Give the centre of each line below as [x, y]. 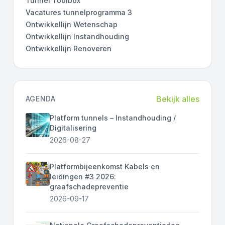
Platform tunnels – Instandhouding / [113, 118]
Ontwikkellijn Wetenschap [71, 24]
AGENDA [40, 98]
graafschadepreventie [89, 186]
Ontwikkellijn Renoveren [68, 48]
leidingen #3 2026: [83, 176]
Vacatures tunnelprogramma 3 [79, 12]
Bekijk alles [178, 99]
